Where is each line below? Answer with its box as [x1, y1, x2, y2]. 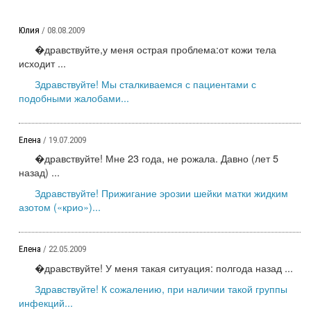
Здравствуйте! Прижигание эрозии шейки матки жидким [35, 185, 288, 201]
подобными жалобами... [19, 90, 129, 105]
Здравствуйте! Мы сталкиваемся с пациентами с [35, 76, 256, 91]
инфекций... [19, 294, 73, 310]
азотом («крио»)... [19, 199, 101, 215]
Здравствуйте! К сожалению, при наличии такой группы [35, 280, 287, 296]
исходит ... [19, 55, 66, 70]
